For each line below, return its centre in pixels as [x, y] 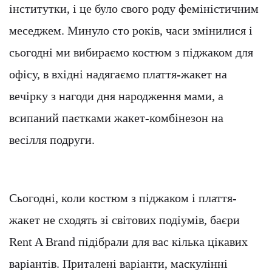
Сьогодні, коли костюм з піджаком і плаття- [123, 198]
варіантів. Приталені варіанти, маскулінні [118, 264]
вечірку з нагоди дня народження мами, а [116, 96]
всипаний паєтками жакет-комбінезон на [116, 118]
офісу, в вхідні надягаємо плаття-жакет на [118, 74]
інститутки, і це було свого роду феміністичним [134, 9]
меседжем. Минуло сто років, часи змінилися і [131, 31]
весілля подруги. [52, 140]
